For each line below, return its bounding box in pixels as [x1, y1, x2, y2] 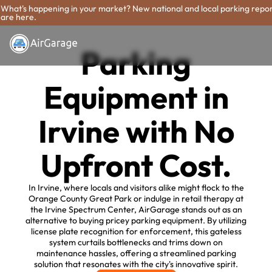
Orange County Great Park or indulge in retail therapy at [29, 193, 243, 205]
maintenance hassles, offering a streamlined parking [36, 248, 236, 259]
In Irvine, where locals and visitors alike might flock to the [28, 182, 244, 194]
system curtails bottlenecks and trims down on [49, 237, 223, 248]
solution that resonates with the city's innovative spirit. [34, 259, 238, 270]
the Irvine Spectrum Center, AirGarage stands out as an [30, 204, 242, 216]
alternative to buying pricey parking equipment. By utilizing [25, 215, 246, 226]
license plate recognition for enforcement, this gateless [30, 226, 242, 237]
